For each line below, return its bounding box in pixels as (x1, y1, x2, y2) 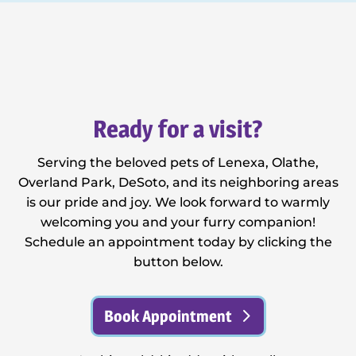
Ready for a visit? (93, 114, 263, 143)
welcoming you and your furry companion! (41, 214, 315, 230)
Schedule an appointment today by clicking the (24, 234, 332, 250)
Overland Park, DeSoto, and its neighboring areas (17, 174, 339, 190)
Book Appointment (103, 306, 232, 326)
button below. (133, 253, 223, 269)
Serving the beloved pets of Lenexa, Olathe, (37, 154, 319, 170)
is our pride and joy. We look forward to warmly (26, 194, 330, 210)
